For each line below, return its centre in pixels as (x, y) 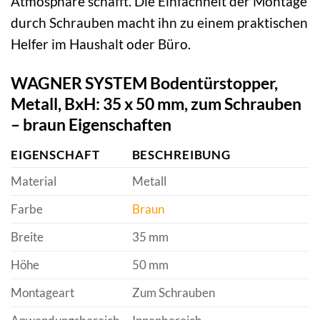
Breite (27, 237)
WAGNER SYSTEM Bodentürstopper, (144, 82)
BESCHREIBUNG (181, 155)
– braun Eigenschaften (91, 124)
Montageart (42, 293)
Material (34, 181)
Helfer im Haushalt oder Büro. (101, 44)
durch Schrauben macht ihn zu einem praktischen (159, 22)
